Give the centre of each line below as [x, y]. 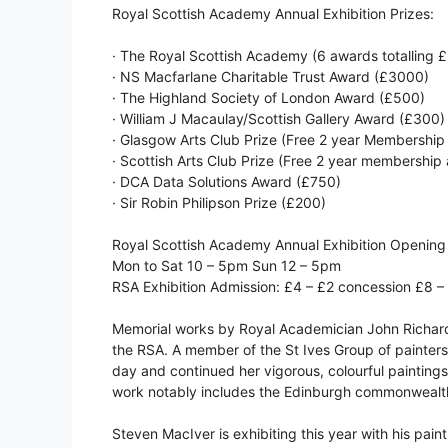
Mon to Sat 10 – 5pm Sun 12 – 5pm [226, 266]
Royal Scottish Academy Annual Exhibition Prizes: [273, 14]
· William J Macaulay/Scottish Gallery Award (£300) [278, 119]
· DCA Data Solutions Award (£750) [226, 182]
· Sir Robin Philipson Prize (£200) [219, 203]
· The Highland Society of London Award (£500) [268, 98]
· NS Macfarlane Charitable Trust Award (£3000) [270, 77]
